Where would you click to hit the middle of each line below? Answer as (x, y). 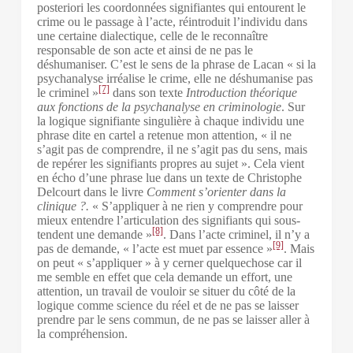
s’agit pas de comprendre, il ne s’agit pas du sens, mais (172, 149)
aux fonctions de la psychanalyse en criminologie (159, 106)
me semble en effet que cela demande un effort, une (164, 277)
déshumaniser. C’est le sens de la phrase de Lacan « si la (176, 64)
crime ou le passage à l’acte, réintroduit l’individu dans (172, 21)
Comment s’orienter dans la (216, 191)
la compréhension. (82, 333)
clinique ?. (64, 206)
